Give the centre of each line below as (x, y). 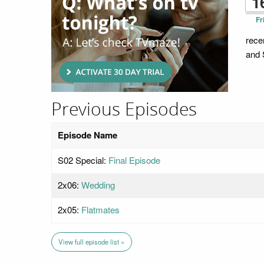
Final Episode (134, 160)
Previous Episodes (124, 109)
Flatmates (100, 209)
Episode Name (88, 135)
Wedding (98, 185)
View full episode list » (92, 242)
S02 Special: (83, 160)
